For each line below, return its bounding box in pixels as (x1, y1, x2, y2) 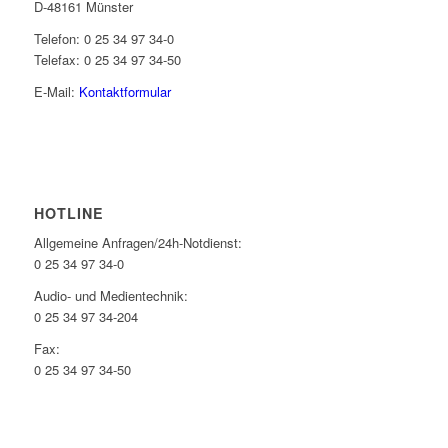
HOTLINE (33, 202, 104, 223)
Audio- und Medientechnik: (33, 285, 188, 305)
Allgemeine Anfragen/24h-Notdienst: (33, 232, 242, 252)
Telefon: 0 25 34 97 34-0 (33, 29, 174, 49)
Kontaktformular (78, 82, 171, 102)
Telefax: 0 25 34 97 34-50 (33, 50, 181, 70)
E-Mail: (33, 82, 79, 102)
